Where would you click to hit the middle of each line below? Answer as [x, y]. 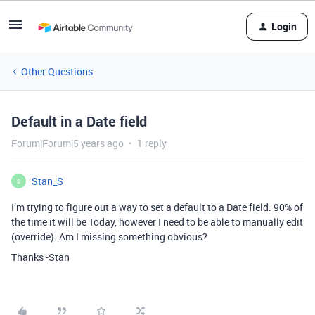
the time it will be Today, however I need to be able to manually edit [157, 222]
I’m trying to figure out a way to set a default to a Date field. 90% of [157, 207]
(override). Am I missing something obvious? [109, 237]
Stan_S [47, 181]
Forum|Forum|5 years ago [67, 143]
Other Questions [57, 71]
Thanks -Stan [40, 257]
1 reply [152, 143]
